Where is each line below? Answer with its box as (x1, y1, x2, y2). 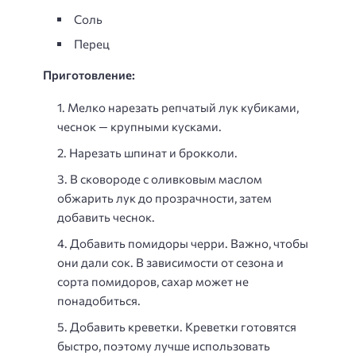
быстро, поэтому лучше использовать (57, 338, 270, 353)
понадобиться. (57, 292, 141, 308)
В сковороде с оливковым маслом (70, 171, 262, 186)
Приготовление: (43, 68, 135, 82)
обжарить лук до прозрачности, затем (57, 190, 272, 205)
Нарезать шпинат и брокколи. (69, 145, 238, 160)
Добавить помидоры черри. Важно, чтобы (70, 235, 308, 250)
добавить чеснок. (57, 209, 155, 224)
